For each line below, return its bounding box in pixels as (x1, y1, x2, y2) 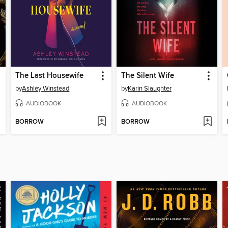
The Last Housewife (15, 71, 84, 80)
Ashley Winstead (22, 84, 70, 93)
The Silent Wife (121, 71, 174, 80)
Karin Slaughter (127, 84, 172, 93)
